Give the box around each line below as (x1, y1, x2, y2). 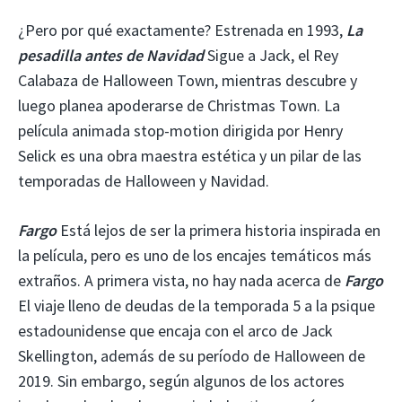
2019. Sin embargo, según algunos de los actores (18, 370, 345, 391)
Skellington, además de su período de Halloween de (18, 345, 365, 366)
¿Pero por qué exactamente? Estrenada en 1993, (18, 19, 346, 40)
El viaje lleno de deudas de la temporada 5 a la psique (18, 294, 375, 316)
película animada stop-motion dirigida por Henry (18, 119, 343, 141)
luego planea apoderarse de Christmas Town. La (18, 94, 340, 116)
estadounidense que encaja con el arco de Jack (18, 319, 333, 341)
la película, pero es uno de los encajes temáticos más (18, 244, 371, 266)
